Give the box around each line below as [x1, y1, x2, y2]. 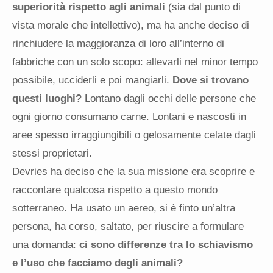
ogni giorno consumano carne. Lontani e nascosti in [12, 110, 246, 122]
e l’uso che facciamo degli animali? [12, 257, 183, 269]
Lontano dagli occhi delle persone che [82, 92, 256, 104]
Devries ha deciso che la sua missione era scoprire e [12, 165, 255, 177]
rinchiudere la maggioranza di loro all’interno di [12, 37, 224, 49]
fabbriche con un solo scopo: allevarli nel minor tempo [12, 55, 258, 68]
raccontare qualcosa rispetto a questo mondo [12, 183, 218, 196]
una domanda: [12, 238, 79, 250]
